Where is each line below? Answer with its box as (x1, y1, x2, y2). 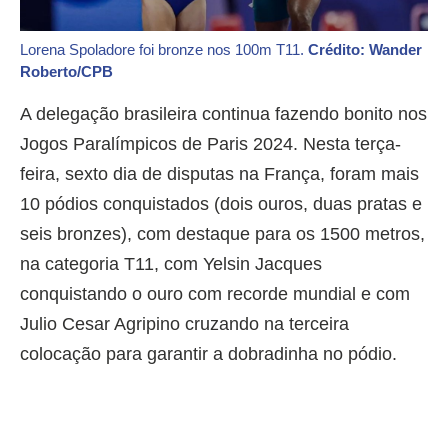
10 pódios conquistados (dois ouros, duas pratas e (20, 193, 422, 214)
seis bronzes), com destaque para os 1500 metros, (20, 223, 425, 244)
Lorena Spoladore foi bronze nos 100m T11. (20, 40, 308, 58)
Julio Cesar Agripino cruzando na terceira (20, 313, 349, 334)
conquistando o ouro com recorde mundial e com (20, 283, 410, 304)
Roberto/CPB (20, 62, 113, 80)
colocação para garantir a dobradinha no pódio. (20, 343, 397, 364)
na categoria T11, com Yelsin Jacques (20, 253, 322, 274)
